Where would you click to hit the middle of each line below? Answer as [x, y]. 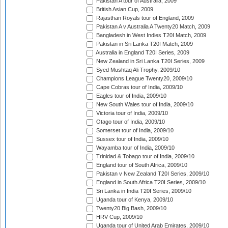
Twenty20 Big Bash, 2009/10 [131, 208]
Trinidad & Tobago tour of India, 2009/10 [145, 156]
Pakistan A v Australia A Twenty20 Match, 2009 [152, 27]
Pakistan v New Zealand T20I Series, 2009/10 [152, 174]
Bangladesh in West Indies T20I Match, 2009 [150, 35]
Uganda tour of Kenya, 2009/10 [134, 200]
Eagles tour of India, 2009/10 [131, 96]
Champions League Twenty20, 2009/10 [144, 79]
